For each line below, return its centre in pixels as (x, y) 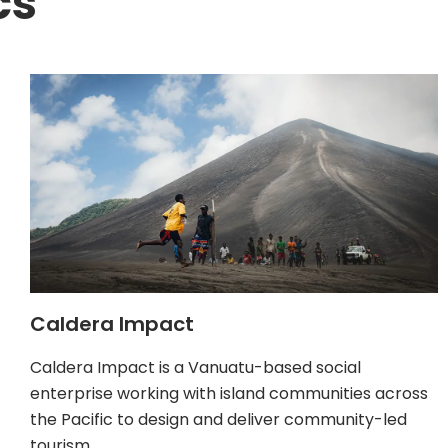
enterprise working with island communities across (229, 394)
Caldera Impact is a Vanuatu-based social (195, 368)
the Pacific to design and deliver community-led (218, 420)
